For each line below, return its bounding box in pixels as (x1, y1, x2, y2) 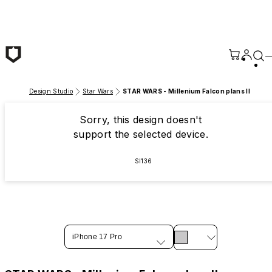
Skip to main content (4, 4, 100, 16)
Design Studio (29, 87, 73, 95)
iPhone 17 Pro (72, 233, 123, 241)
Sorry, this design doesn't (80, 114, 202, 126)
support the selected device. (73, 128, 208, 140)
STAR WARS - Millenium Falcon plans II (123, 87, 250, 95)
